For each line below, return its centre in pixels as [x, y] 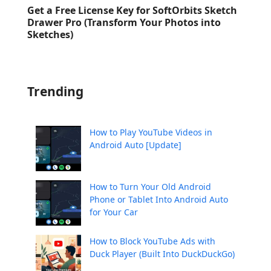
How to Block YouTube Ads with [152, 241]
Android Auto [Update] [135, 145]
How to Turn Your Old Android [150, 187]
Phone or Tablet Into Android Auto [158, 200]
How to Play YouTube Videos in [151, 132]
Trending [55, 92]
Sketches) [50, 35]
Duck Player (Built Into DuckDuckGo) [162, 254]
